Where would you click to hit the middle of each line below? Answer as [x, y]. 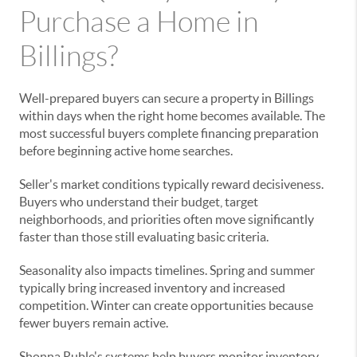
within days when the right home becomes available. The [172, 116]
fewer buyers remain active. [94, 323]
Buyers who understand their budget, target [139, 202]
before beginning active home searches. [126, 151]
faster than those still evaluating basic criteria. [144, 237]
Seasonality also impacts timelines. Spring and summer [167, 270]
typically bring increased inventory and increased [152, 288]
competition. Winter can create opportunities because [166, 305]
